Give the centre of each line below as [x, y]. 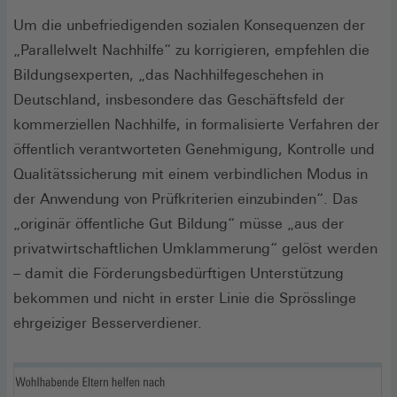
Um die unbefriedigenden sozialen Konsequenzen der [189, 25]
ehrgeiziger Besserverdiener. [108, 323]
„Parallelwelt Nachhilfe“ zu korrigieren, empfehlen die [191, 50]
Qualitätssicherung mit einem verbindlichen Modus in [191, 174]
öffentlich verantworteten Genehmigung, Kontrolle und [194, 149]
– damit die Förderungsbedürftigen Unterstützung [179, 273]
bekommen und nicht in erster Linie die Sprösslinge [185, 298]
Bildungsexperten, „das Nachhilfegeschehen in [168, 74]
